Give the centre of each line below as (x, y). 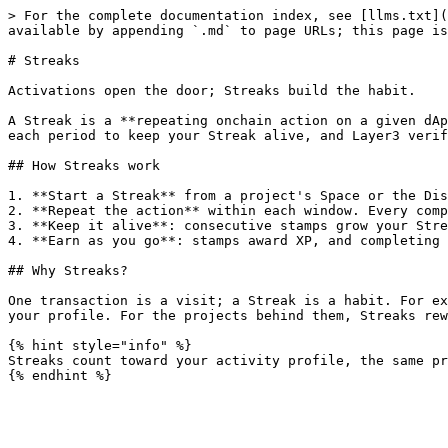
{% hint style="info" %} (100, 345)
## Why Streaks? (68, 270)
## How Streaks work (84, 165)
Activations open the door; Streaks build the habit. (212, 90)
